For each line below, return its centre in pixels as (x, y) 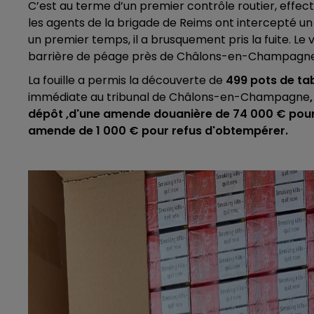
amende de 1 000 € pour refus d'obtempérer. (158, 130)
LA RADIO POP (132, 39)
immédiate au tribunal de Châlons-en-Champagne (169, 97)
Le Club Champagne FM (211, 296)
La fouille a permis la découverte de (127, 80)
